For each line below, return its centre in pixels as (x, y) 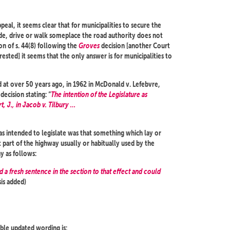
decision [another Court (135, 45)
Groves (89, 45)
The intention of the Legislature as (99, 94)
